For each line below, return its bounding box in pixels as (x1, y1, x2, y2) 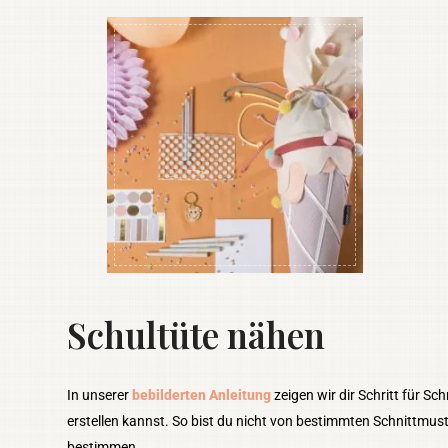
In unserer (67, 386, 133, 403)
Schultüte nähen (67, 310, 326, 358)
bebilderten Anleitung (132, 386, 272, 403)
